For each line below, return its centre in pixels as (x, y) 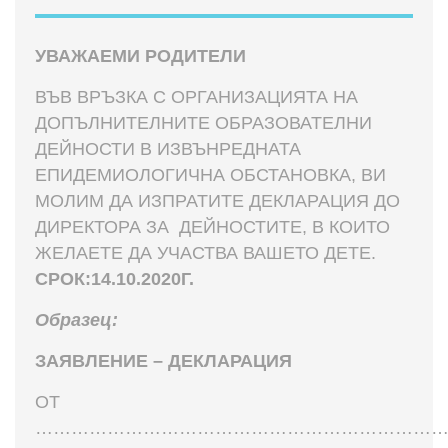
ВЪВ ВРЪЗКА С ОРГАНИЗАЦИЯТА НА (196, 97)
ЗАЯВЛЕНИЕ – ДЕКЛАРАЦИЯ (163, 361)
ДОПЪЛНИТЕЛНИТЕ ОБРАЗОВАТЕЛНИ (203, 123)
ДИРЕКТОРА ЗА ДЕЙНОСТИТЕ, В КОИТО (212, 227)
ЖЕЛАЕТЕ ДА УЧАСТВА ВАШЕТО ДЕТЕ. (205, 253)
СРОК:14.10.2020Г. (114, 279)
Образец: (76, 320)
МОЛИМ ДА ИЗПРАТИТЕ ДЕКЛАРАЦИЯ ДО (217, 201)
